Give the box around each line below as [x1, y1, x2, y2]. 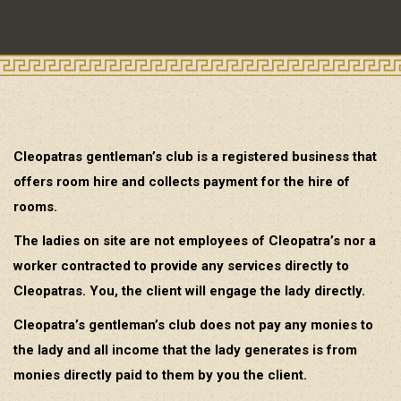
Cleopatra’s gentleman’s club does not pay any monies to [13, 316, 373, 333]
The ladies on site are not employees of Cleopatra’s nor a [13, 232, 376, 249]
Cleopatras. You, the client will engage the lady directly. [13, 282, 365, 299]
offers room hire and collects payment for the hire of [13, 173, 350, 190]
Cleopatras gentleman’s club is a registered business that [13, 148, 377, 165]
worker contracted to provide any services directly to [13, 257, 349, 274]
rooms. [13, 198, 57, 215]
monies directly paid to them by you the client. [13, 366, 307, 383]
